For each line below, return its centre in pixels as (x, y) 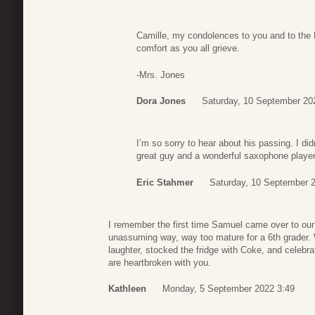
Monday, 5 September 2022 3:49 (229, 289)
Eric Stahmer (165, 182)
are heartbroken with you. (160, 262)
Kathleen (127, 289)
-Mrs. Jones (161, 75)
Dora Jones (161, 101)
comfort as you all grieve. (188, 49)
